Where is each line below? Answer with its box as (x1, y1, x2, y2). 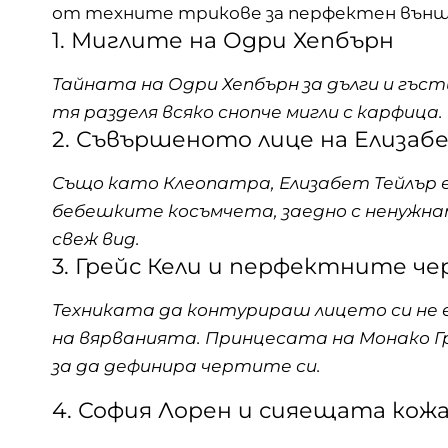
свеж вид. (52, 229, 140, 250)
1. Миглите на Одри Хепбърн (52, 26, 394, 54)
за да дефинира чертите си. (52, 356, 321, 377)
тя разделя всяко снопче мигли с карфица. (52, 101, 443, 122)
